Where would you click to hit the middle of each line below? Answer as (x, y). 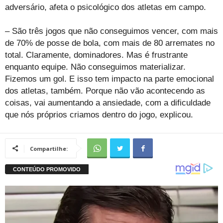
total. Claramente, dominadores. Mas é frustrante (96, 55)
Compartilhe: (49, 148)
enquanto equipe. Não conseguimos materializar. (95, 67)
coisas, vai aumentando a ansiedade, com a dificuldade (108, 103)
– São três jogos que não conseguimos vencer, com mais (111, 31)
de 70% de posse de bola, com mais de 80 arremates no (110, 43)
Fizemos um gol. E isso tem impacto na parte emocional (110, 79)
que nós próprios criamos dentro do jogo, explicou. (99, 114)
